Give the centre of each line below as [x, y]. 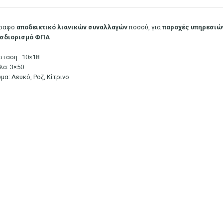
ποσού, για [146, 27]
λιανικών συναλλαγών [93, 27]
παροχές [176, 27]
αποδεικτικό [36, 27]
